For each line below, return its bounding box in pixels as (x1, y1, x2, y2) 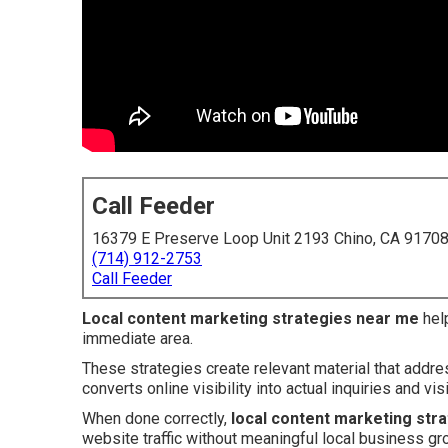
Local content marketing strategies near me (82, 309, 419, 328)
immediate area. (82, 329, 193, 348)
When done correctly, (82, 409, 231, 428)
